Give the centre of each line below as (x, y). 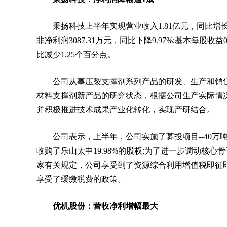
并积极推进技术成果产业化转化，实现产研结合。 (126, 110)
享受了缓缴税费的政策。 (81, 179)
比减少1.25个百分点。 (76, 54)
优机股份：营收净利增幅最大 (105, 206)
